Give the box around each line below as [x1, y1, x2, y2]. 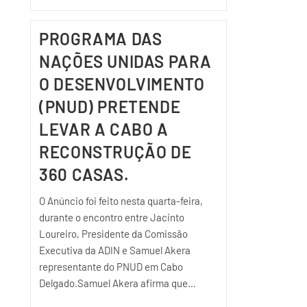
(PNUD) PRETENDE [39, 96, 181, 116]
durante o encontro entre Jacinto [39, 210, 185, 223]
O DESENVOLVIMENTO [39, 73, 205, 94]
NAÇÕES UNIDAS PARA [39, 51, 212, 71]
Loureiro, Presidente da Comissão [39, 227, 188, 240]
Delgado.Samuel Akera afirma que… [39, 276, 197, 289]
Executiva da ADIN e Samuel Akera [39, 243, 191, 256]
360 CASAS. [39, 164, 130, 184]
